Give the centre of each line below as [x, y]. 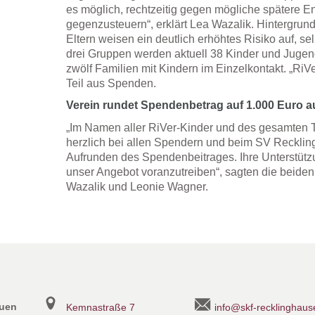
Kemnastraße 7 [100, 308]
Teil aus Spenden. [111, 84]
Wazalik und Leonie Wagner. [137, 187]
